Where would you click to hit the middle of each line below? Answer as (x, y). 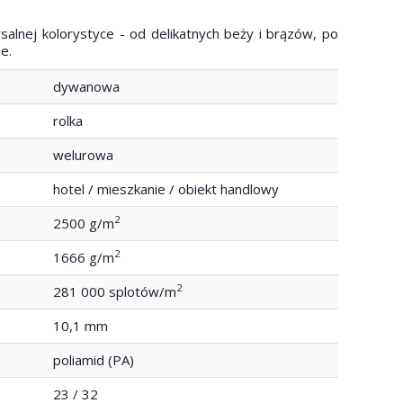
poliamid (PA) (94, 359)
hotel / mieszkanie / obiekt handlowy (166, 188)
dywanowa (86, 86)
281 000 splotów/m (115, 291)
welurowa (83, 154)
